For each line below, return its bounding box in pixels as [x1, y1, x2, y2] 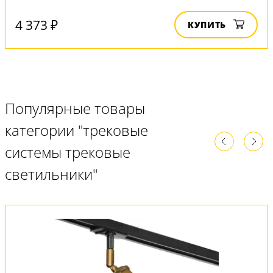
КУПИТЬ [188, 19, 226, 31]
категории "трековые [5, 120, 148, 141]
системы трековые [5, 142, 130, 163]
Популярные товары [5, 98, 145, 119]
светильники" [5, 164, 97, 185]
